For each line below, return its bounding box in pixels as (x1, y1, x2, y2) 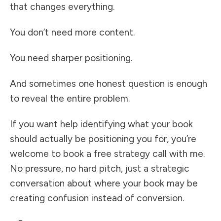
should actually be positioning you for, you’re (10, 133, 196, 145)
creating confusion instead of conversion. (10, 192, 184, 204)
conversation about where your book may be (10, 178, 198, 189)
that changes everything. (10, 1, 114, 13)
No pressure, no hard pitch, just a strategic (10, 163, 189, 175)
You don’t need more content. (10, 27, 135, 38)
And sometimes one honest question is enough (10, 78, 207, 90)
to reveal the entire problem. (10, 93, 130, 105)
